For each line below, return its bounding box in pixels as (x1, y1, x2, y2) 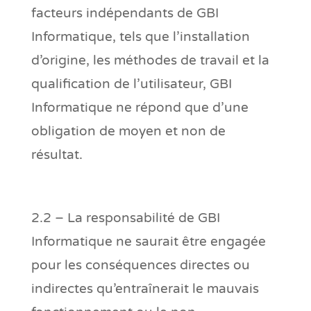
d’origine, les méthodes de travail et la (31, 52, 269, 68)
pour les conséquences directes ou (31, 257, 250, 273)
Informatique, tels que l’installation (31, 28, 250, 44)
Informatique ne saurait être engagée (31, 233, 266, 249)
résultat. (31, 146, 83, 162)
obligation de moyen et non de (31, 123, 226, 139)
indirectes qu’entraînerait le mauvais (31, 280, 259, 296)
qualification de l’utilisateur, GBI (31, 76, 232, 92)
